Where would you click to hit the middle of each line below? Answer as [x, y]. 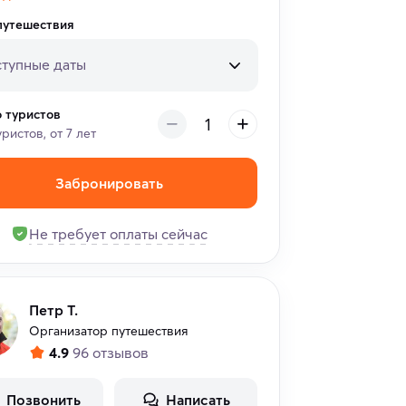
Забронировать [109, 184]
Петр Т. [53, 310]
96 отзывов [111, 353]
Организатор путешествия [109, 331]
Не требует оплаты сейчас [118, 234]
